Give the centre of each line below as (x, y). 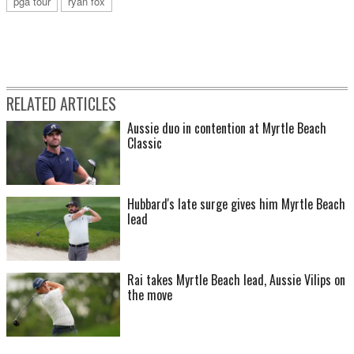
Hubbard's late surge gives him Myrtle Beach (236, 204)
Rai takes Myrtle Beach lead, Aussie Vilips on (236, 280)
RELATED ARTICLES (61, 104)
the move (150, 295)
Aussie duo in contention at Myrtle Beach (227, 128)
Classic (145, 143)
